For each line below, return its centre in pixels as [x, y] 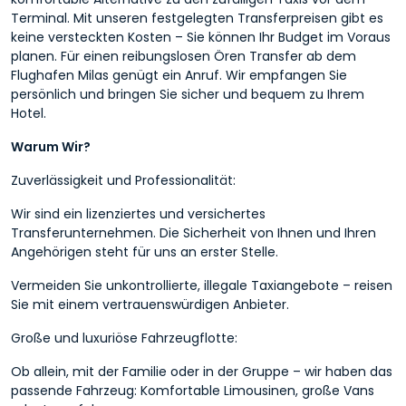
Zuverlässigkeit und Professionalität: [123, 180]
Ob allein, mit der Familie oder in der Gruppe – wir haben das [202, 371]
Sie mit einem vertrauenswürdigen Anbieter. [150, 304]
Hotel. [29, 113]
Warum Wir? [51, 146]
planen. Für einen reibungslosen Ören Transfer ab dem [184, 56]
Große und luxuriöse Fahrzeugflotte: [124, 338]
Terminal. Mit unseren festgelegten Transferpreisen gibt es [197, 18]
